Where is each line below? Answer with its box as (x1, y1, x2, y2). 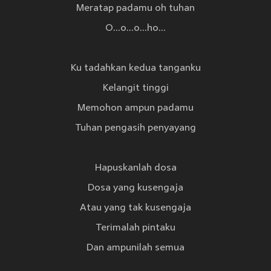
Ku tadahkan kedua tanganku (70, 63, 201, 74)
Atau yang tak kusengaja (80, 203, 191, 214)
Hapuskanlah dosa (94, 163, 177, 174)
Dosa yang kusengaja (88, 183, 183, 194)
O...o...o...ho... (105, 23, 166, 34)
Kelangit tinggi (102, 83, 169, 94)
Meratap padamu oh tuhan (76, 3, 195, 15)
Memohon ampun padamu (77, 103, 194, 114)
